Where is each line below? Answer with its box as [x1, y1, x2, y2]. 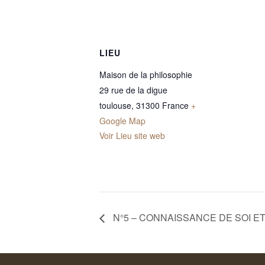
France [162, 99, 189, 111]
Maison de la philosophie [99, 69, 192, 80]
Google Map [99, 115, 146, 127]
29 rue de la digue [99, 84, 167, 96]
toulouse [99, 99, 131, 111]
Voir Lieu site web [99, 130, 165, 141]
